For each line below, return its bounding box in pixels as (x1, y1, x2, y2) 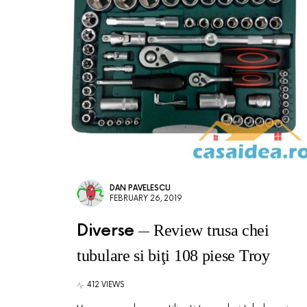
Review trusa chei (153, 221, 269, 239)
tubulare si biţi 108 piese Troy (77, 247, 270, 265)
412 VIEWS (87, 280, 124, 289)
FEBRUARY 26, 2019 (110, 194, 182, 203)
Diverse (77, 221, 134, 241)
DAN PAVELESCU (110, 184, 171, 193)
